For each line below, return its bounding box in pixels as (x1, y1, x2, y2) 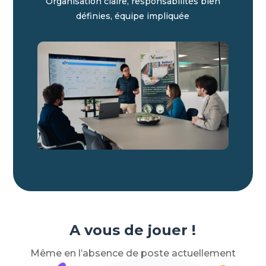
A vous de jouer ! (69, 221, 197, 239)
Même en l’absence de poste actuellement (30, 247, 236, 259)
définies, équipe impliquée (76, 11, 190, 22)
